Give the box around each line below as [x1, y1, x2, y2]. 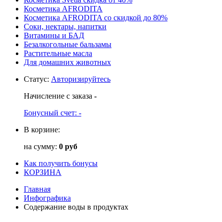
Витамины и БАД [24, 31, 84, 40]
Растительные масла [24, 49, 92, 57]
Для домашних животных [24, 57, 111, 66]
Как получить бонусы [24, 159, 98, 167]
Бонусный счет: [24, 108, 79, 117]
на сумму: [24, 142, 59, 151]
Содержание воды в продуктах [24, 202, 128, 211]
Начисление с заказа [24, 91, 94, 100]
